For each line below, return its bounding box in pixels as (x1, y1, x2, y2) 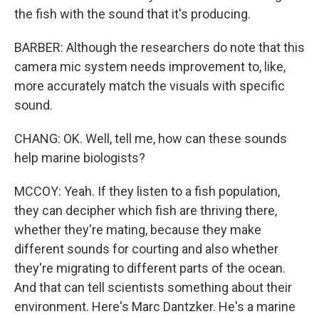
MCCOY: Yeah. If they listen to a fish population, (14, 184, 280, 199)
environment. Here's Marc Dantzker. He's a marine (14, 299, 296, 314)
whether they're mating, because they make (14, 222, 261, 237)
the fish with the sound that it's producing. (14, 6, 251, 21)
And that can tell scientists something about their (14, 280, 292, 295)
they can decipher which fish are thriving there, (14, 203, 277, 218)
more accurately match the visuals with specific (14, 78, 285, 93)
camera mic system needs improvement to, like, (14, 59, 286, 74)
